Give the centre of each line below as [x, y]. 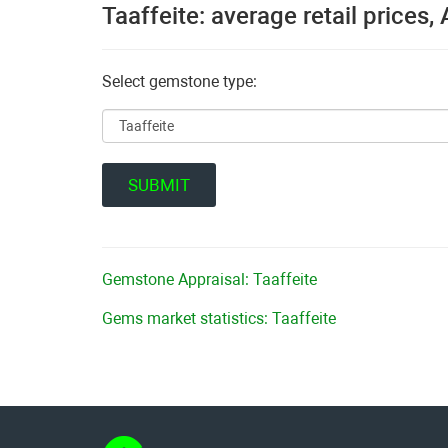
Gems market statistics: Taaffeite [219, 318]
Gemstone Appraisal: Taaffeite [209, 279]
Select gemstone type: [179, 81]
